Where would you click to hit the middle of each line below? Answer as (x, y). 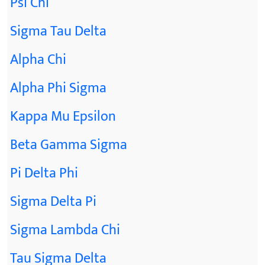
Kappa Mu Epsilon (63, 116)
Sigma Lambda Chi (65, 230)
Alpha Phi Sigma (58, 88)
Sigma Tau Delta (58, 31)
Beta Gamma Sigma (69, 145)
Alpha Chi (38, 59)
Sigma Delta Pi (53, 201)
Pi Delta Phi (44, 173)
